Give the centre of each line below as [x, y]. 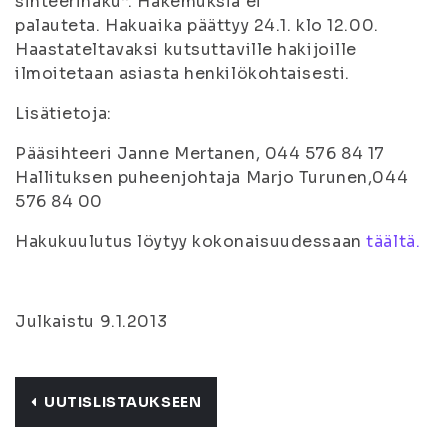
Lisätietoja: [63, 113]
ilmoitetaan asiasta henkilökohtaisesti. [182, 73]
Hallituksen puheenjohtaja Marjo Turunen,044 [212, 177]
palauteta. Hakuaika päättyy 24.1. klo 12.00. [197, 25]
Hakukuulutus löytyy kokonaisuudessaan [191, 241]
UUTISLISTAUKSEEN [123, 402]
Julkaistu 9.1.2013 [91, 321]
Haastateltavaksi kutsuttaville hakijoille [186, 49]
